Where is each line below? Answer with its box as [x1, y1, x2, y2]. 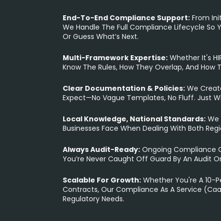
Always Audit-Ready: [63, 145, 140, 154]
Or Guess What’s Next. [63, 32, 139, 41]
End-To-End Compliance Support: [63, 13, 190, 23]
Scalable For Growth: [63, 175, 141, 185]
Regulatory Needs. [63, 194, 124, 204]
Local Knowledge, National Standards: [63, 114, 206, 124]
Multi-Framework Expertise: [63, 53, 168, 63]
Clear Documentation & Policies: [63, 83, 185, 93]
